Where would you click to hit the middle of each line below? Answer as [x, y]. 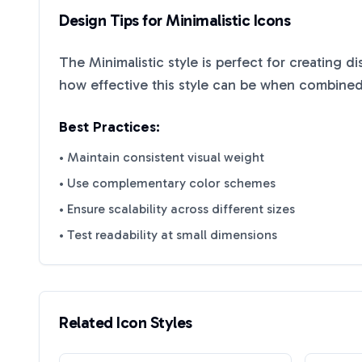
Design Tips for [112, 20]
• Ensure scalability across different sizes [177, 209]
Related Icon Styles [126, 322]
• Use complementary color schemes [167, 183]
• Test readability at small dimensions [168, 235]
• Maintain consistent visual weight [162, 157]
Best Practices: [109, 127]
